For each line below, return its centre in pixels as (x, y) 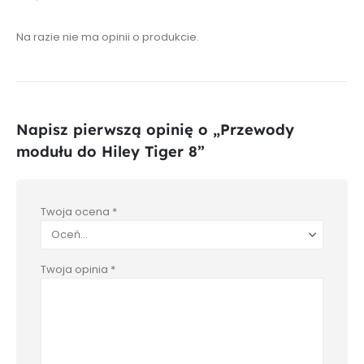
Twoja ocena (76, 211)
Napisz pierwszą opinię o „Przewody (155, 129)
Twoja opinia (76, 269)
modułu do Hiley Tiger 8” (110, 151)
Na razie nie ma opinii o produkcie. (108, 37)
